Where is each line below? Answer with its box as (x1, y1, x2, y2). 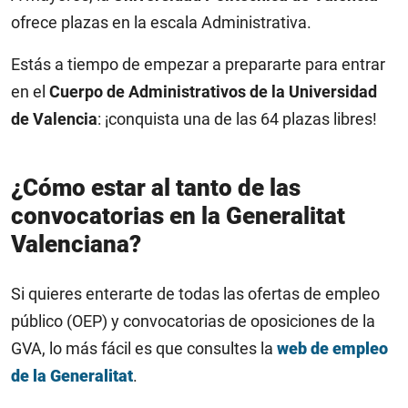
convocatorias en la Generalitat (11, 202, 345, 229)
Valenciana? (11, 230, 141, 258)
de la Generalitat (11, 366, 133, 385)
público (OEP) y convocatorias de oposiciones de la (11, 311, 375, 331)
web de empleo (277, 339, 388, 358)
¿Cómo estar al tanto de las (11, 174, 301, 201)
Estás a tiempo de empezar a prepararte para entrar (11, 55, 385, 74)
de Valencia (11, 109, 97, 128)
